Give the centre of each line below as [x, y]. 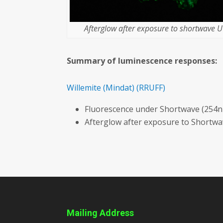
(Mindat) [119, 88]
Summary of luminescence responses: [142, 61]
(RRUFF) [151, 88]
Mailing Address [101, 213]
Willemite [84, 88]
